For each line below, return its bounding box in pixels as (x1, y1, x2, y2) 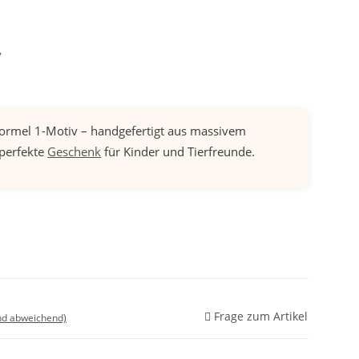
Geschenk (47, 143, 101, 160)
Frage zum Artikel (214, 309, 308, 325)
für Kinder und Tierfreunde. (101, 143, 255, 160)
